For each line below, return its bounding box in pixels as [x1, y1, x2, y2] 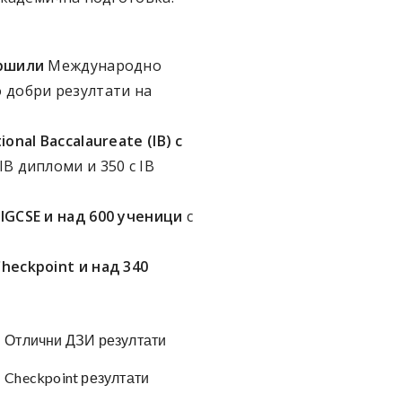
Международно [44, 56, 162, 75]
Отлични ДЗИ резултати [4, 331, 167, 348]
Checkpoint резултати [4, 369, 150, 386]
